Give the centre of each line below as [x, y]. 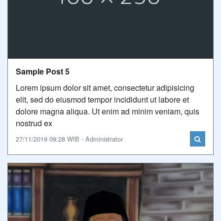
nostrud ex [34, 123]
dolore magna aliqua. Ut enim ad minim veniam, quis [108, 111]
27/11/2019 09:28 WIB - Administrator [69, 139]
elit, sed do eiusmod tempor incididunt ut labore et [102, 99]
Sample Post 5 [43, 71]
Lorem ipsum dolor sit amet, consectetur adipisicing [105, 88]
